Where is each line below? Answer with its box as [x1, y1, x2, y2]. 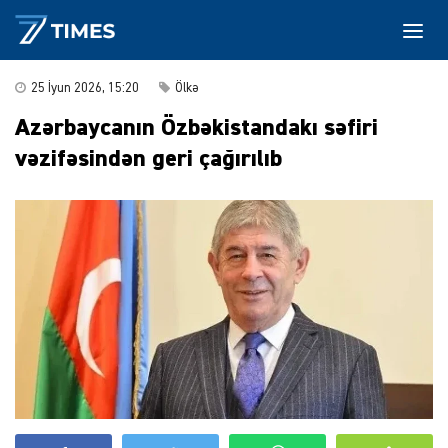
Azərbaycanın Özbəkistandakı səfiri [15, 116, 378, 140]
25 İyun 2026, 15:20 [31, 82, 139, 95]
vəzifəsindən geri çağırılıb [15, 147, 282, 171]
